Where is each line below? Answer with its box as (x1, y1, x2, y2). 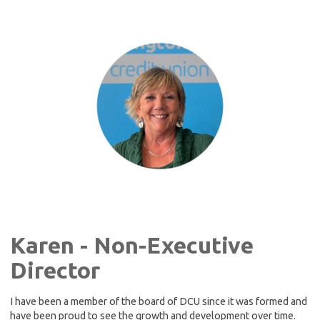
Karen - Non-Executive (10, 231, 254, 258)
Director (10, 256, 100, 283)
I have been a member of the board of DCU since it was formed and (10, 295, 307, 307)
